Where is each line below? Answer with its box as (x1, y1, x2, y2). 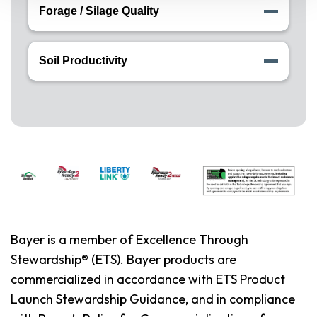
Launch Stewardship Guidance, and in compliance (11, 291, 295, 308)
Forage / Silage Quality (39, 5, 159, 18)
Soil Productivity (39, 54, 127, 67)
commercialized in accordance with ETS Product (11, 271, 285, 288)
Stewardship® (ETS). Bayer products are (11, 251, 236, 268)
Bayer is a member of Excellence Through (11, 231, 248, 248)
